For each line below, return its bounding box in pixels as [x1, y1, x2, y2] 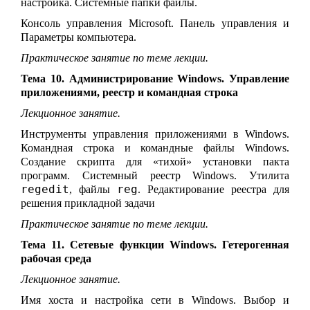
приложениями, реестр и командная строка [21, 86, 238, 98]
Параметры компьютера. [21, 30, 136, 43]
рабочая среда [21, 252, 91, 264]
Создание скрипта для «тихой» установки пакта [21, 155, 289, 167]
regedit [21, 182, 69, 196]
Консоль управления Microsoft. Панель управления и [21, 17, 289, 29]
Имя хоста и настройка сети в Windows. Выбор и [21, 293, 289, 306]
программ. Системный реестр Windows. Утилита [21, 169, 289, 181]
